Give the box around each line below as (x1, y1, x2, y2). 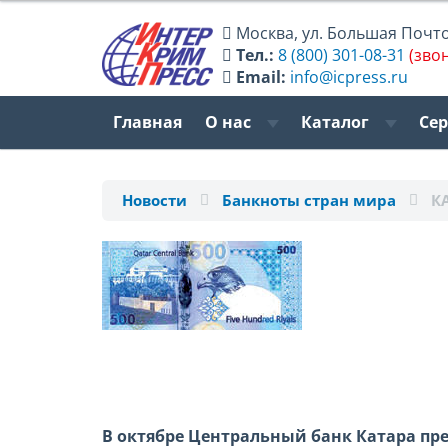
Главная (113, 111, 183, 134)
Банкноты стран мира (222, 190, 396, 211)
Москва (236, 21, 295, 44)
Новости (122, 190, 187, 211)
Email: (236, 65, 287, 88)
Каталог (300, 111, 373, 134)
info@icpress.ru (290, 65, 409, 88)
